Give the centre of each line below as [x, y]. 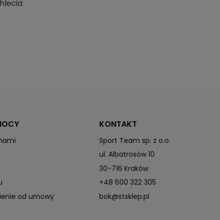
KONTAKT [118, 124]
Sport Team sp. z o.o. [135, 141]
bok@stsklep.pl [124, 196]
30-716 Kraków [124, 168]
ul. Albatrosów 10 [127, 154]
